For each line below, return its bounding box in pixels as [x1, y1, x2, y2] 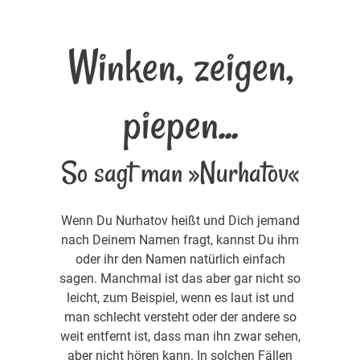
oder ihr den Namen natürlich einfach [75, 251, 285, 267]
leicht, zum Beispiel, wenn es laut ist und [66, 289, 294, 305]
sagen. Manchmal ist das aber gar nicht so [59, 270, 301, 286]
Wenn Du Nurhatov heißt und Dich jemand [60, 212, 300, 228]
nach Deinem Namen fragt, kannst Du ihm [61, 231, 299, 247]
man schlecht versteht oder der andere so [63, 309, 297, 325]
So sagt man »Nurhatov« [61, 152, 299, 192]
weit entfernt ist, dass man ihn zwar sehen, [59, 328, 301, 344]
